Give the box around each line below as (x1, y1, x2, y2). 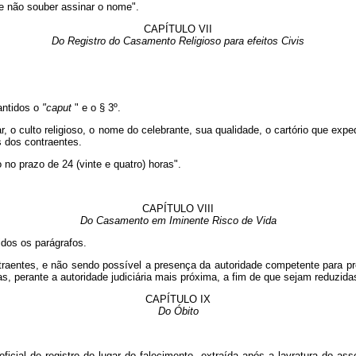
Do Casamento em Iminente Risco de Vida (79, 215, 277, 227)
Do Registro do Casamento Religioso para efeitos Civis (52, 35, 304, 48)
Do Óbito (157, 305, 199, 318)
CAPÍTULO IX (145, 293, 211, 306)
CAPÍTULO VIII (142, 203, 214, 215)
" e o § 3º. (75, 102, 121, 114)
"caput (42, 102, 72, 114)
